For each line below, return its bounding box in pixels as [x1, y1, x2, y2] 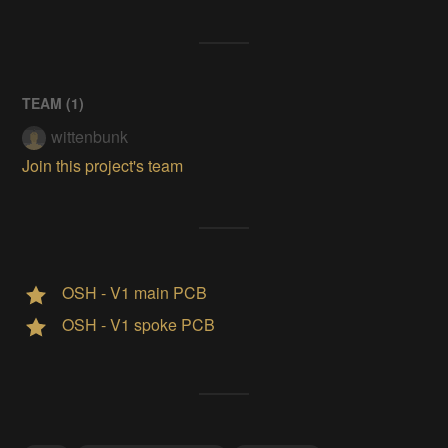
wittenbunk [51, 124, 129, 148]
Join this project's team [22, 153, 184, 177]
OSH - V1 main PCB [62, 280, 208, 304]
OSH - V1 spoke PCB [62, 312, 216, 336]
